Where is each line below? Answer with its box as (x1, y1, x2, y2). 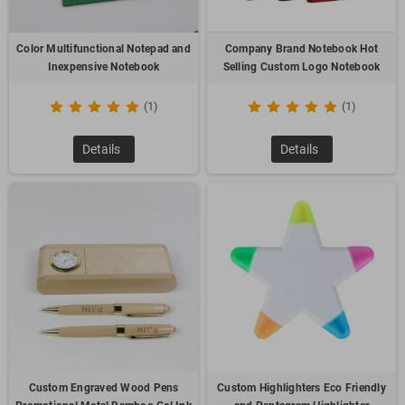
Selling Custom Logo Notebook (222, 61, 381, 74)
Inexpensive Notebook (47, 61, 160, 74)
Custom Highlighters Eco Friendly (217, 381, 386, 395)
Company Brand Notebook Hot (224, 42, 379, 56)
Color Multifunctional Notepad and (16, 42, 191, 56)
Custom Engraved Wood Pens (28, 381, 179, 395)
